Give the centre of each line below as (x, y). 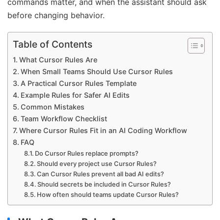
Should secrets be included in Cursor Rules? (104, 184)
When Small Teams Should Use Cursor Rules (96, 72)
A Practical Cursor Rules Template (78, 83)
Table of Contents (53, 44)
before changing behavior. (56, 15)
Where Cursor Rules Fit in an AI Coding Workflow (103, 131)
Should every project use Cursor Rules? (97, 164)
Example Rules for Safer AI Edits (75, 95)
